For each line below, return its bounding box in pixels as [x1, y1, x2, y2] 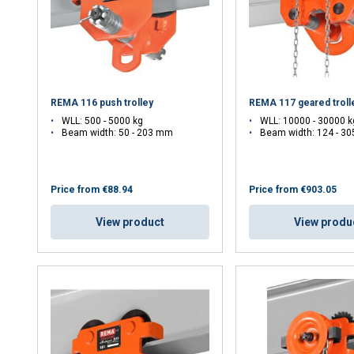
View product [96, 215, 165, 228]
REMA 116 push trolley [51, 96, 154, 108]
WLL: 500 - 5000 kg [62, 115, 144, 126]
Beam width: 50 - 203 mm [62, 126, 174, 138]
